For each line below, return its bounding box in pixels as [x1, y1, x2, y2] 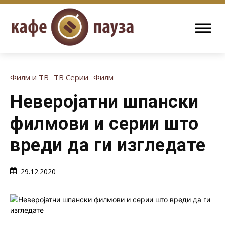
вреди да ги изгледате [10, 135, 206, 156]
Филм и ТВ [10, 72, 49, 82]
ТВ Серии [54, 72, 88, 82]
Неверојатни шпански [10, 91, 199, 113]
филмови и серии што [10, 113, 199, 134]
